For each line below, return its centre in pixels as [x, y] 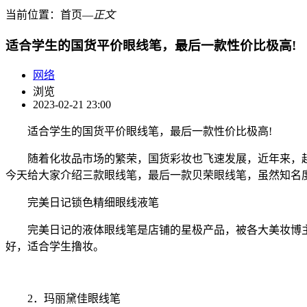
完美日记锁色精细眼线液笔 [82, 203]
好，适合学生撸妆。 [55, 247]
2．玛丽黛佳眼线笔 [63, 299]
